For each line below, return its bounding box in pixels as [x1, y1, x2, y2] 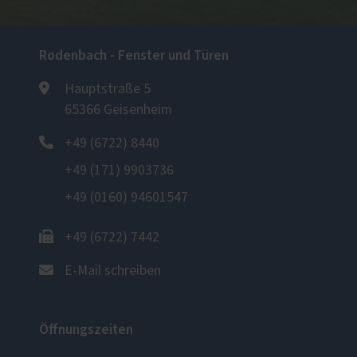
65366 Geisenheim [65, 103, 172, 117]
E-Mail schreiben [65, 264, 161, 278]
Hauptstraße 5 [65, 82, 151, 96]
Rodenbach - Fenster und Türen [39, 45, 229, 65]
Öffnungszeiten [39, 320, 133, 339]
